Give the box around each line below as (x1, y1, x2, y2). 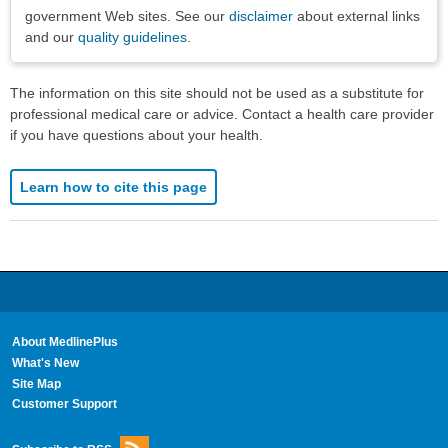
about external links (293, 7, 420, 24)
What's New (11, 355, 79, 370)
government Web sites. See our (25, 7, 229, 24)
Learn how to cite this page (20, 178, 207, 195)
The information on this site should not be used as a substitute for (10, 84, 424, 101)
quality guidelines (78, 28, 187, 45)
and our (25, 28, 78, 45)
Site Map (11, 376, 61, 391)
